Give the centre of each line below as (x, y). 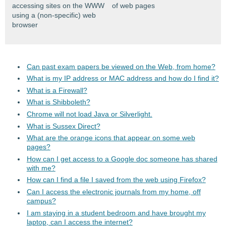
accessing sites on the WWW (58, 5)
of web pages (133, 5)
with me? (41, 168)
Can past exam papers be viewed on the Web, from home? (121, 66)
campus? (41, 201)
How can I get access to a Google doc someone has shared (122, 159)
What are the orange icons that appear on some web (111, 138)
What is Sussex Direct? (63, 126)
